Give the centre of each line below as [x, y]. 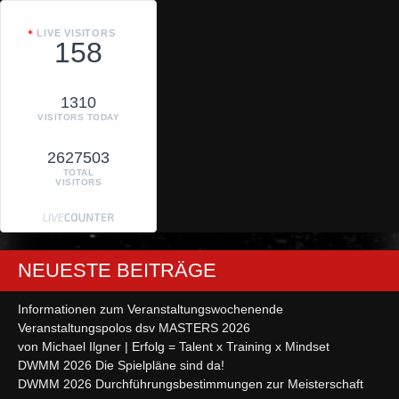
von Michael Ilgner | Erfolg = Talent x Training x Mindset [174, 346]
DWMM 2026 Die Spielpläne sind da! [121, 365]
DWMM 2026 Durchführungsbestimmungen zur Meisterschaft [191, 383]
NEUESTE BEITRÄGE [117, 270]
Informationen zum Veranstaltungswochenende [151, 309]
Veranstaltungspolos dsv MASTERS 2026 [134, 327]
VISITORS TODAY [78, 117]
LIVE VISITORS [76, 33]
